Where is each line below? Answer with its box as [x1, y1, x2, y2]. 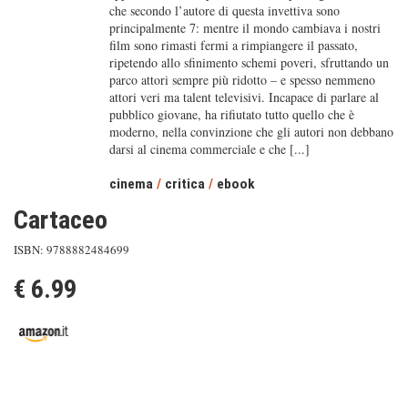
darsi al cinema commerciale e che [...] [108, 140, 310, 158]
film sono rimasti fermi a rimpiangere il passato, [108, 36, 358, 54]
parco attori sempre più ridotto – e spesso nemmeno [108, 71, 375, 88]
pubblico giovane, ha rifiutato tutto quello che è [108, 106, 354, 123]
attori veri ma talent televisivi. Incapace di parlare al [108, 88, 379, 106]
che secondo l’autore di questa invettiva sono [108, 2, 340, 19]
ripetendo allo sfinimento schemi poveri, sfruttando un [108, 54, 389, 71]
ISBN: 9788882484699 [14, 241, 129, 258]
